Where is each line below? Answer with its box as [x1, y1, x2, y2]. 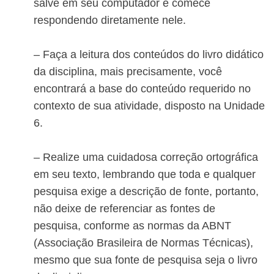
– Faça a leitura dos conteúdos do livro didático [34, 48, 264, 61]
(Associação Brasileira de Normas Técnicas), [34, 237, 253, 250]
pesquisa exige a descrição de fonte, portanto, [34, 185, 259, 198]
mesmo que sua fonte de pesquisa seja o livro [34, 254, 257, 267]
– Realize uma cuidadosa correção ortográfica [34, 151, 258, 164]
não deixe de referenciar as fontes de [34, 202, 215, 215]
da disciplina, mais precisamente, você [34, 65, 222, 78]
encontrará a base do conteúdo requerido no [34, 83, 251, 95]
